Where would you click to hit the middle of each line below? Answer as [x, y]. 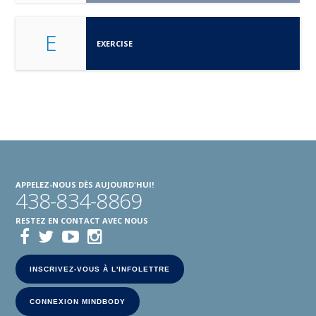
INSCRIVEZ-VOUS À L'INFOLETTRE [100, 269]
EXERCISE [115, 43]
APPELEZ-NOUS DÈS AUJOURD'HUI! [85, 184]
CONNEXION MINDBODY [78, 302]
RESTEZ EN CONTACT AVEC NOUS [82, 220]
